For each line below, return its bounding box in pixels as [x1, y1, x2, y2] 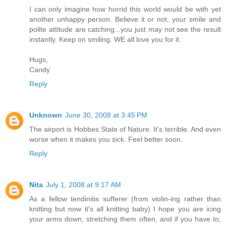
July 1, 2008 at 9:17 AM [46, 181, 121, 189]
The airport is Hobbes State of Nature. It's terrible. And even [29, 125, 221, 134]
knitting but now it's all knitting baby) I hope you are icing [29, 205, 221, 213]
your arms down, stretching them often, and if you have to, [29, 215, 221, 223]
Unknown [29, 111, 62, 120]
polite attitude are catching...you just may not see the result [29, 25, 221, 34]
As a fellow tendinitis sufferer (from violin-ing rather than [29, 195, 221, 203]
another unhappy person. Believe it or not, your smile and [29, 15, 221, 24]
